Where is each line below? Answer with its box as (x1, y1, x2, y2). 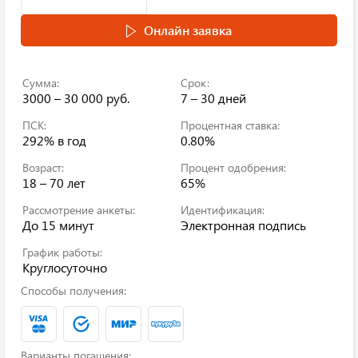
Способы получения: (21, 283, 126, 298)
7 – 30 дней (181, 89, 246, 106)
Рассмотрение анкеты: (22, 202, 135, 217)
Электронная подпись (181, 217, 306, 233)
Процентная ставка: (181, 117, 280, 133)
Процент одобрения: (181, 160, 286, 175)
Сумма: (22, 75, 59, 90)
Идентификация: (181, 202, 265, 217)
